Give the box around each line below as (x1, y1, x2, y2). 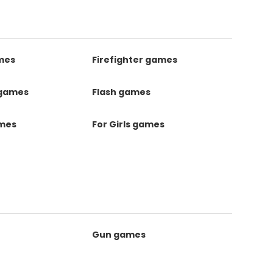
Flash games (91, 86, 151, 98)
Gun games (91, 229, 146, 241)
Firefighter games (91, 54, 177, 66)
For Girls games (91, 118, 165, 130)
